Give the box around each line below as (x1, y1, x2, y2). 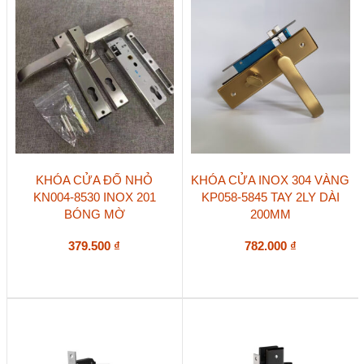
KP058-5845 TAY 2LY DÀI (201, 189, 340, 204)
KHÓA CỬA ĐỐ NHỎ (36, 172, 154, 187)
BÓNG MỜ (63, 206, 125, 221)
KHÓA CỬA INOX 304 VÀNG (191, 172, 350, 187)
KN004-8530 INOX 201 (32, 189, 156, 204)
